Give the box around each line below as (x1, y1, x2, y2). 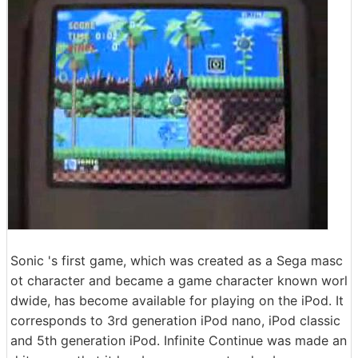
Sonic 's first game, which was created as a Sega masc (10, 253, 343, 268)
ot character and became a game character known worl (10, 272, 348, 288)
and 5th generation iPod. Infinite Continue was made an (10, 332, 347, 348)
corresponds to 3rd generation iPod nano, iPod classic (10, 312, 340, 328)
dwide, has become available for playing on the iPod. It (10, 292, 344, 308)
